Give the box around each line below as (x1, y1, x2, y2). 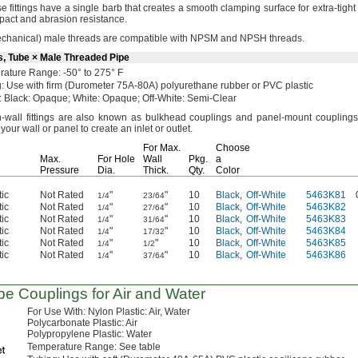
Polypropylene (27, 328, 93, 340)
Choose (216, 142, 250, 153)
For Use (27, 306, 62, 317)
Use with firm (4, 80, 65, 91)
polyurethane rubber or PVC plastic (158, 80, 313, 91)
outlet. (166, 123, 193, 134)
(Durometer (65, 80, 114, 91)
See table (117, 341, 161, 352)
